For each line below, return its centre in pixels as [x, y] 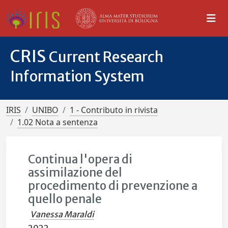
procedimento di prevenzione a [113, 186]
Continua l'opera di [80, 159]
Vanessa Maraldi [62, 214]
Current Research [106, 57]
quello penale [65, 199]
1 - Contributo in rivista [114, 110]
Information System [77, 76]
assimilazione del [75, 173]
